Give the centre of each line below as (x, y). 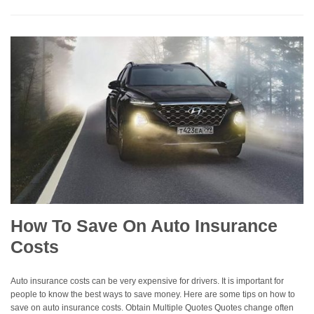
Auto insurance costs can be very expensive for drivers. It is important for (147, 281)
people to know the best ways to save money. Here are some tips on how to (153, 294)
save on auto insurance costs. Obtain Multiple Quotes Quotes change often (152, 307)
